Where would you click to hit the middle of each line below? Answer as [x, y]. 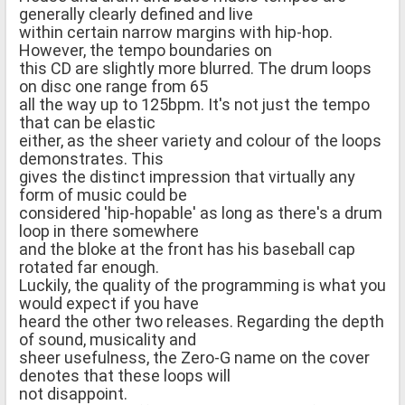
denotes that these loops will [125, 375]
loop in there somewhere [109, 231]
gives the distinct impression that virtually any [187, 176]
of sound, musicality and [108, 339]
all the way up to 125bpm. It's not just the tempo [194, 104]
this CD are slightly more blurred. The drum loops [195, 68]
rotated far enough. [89, 267]
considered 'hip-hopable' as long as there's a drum [201, 212]
